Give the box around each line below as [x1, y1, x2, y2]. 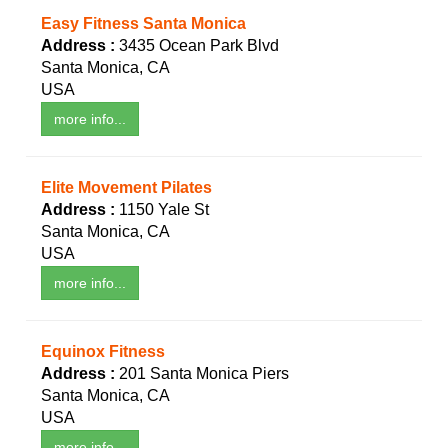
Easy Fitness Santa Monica [41, 15, 246, 33]
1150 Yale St [119, 201, 209, 219]
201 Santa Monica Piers [119, 365, 289, 383]
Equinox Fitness [41, 343, 165, 361]
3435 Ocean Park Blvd [119, 37, 279, 55]
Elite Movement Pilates [41, 179, 212, 197]
